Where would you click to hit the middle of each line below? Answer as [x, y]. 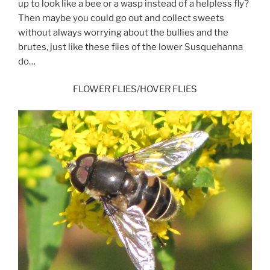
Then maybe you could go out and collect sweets [121, 18]
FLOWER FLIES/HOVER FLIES [135, 89]
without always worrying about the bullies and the [123, 32]
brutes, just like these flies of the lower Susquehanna [131, 47]
